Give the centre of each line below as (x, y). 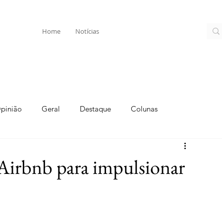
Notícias (87, 31)
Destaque (95, 109)
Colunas (144, 109)
